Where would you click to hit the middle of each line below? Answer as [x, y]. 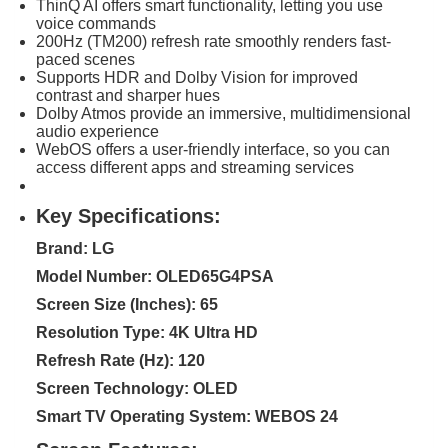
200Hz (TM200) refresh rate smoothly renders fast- [213, 41]
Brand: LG [75, 248]
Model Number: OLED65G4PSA [155, 276]
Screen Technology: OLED [137, 388]
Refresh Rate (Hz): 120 [120, 360]
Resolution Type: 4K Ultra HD [147, 332]
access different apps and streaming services [195, 167]
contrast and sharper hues [128, 95]
